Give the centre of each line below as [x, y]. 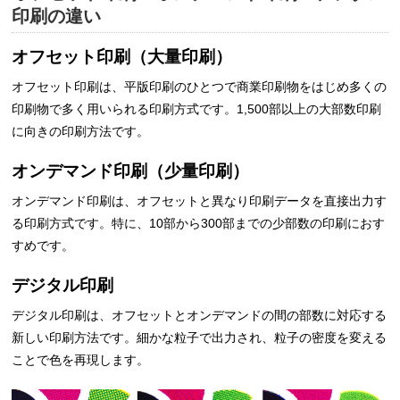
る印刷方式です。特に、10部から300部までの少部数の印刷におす [199, 224]
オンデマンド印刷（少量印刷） [131, 171]
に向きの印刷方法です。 [81, 132]
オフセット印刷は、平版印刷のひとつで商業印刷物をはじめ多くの [200, 87]
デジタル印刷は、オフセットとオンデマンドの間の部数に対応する [200, 316]
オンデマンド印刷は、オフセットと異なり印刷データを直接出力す [200, 201]
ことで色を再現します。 [81, 360]
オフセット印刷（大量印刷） [122, 57]
